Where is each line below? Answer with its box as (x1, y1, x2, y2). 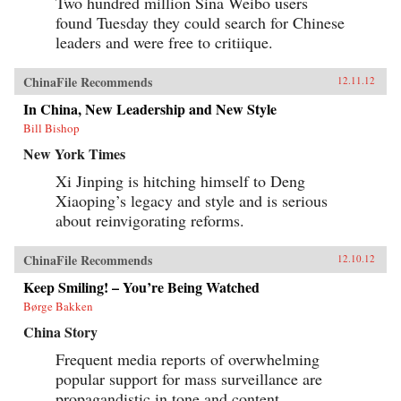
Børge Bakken (23, 297, 93, 314)
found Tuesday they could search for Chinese (55, 11, 345, 33)
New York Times (23, 142, 125, 164)
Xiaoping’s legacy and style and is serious (55, 189, 328, 211)
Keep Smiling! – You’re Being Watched (23, 276, 260, 297)
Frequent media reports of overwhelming (55, 347, 320, 370)
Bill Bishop (23, 119, 80, 136)
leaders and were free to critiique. (55, 30, 273, 53)
